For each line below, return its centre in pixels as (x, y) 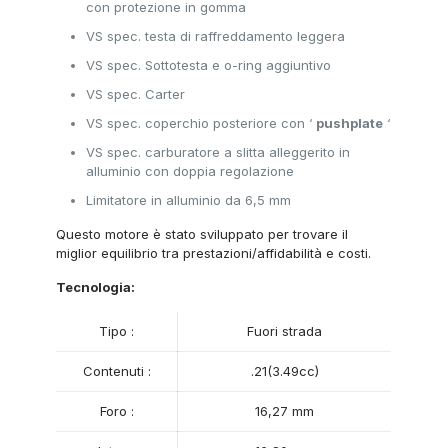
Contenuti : (116, 371)
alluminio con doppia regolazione (190, 171)
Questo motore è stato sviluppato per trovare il (202, 234)
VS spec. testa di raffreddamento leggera (216, 36)
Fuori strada (285, 331)
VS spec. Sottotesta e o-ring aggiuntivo (209, 65)
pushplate (350, 123)
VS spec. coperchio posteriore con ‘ (201, 123)
